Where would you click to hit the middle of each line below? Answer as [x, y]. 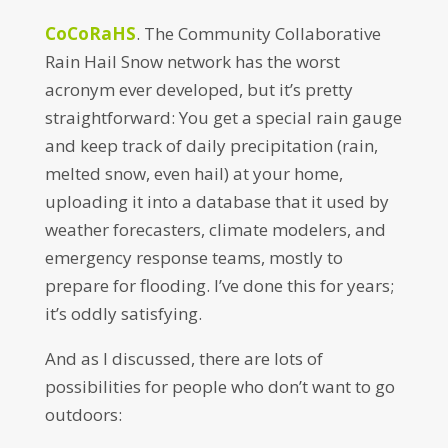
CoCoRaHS [90, 33]
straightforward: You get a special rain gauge [223, 117]
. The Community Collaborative [258, 33]
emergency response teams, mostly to [193, 257]
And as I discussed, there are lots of [183, 358]
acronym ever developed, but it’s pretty [198, 89]
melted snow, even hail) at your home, [193, 173]
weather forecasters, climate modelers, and [215, 229]
